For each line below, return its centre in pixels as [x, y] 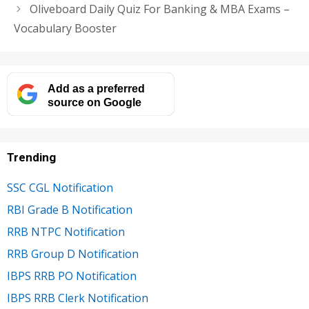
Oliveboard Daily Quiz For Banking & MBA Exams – [159, 9]
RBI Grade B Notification [70, 210]
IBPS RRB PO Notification [72, 276]
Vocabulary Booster [65, 28]
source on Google [94, 102]
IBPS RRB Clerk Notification [78, 298]
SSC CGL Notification [60, 188]
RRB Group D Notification [73, 254]
